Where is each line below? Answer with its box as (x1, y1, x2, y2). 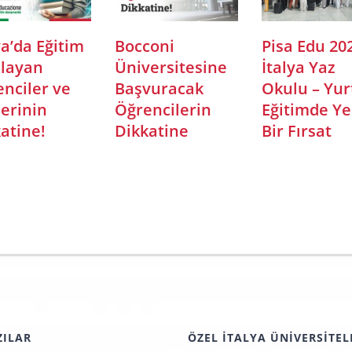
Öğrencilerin (114, 98, 211, 120)
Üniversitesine (114, 56, 227, 78)
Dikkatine (114, 119, 189, 141)
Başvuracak (114, 77, 203, 99)
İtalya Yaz (261, 56, 335, 78)
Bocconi (114, 35, 174, 57)
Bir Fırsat (261, 119, 332, 141)
